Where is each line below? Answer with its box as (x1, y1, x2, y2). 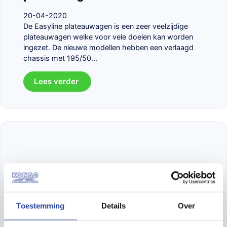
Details (101, 201, 126, 210)
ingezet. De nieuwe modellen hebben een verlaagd (23, 43, 194, 52)
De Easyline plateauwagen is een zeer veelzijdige (23, 21, 190, 30)
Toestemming (16, 201, 65, 210)
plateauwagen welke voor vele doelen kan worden (23, 32, 193, 41)
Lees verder (34, 76, 81, 86)
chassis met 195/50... (23, 53, 97, 62)
